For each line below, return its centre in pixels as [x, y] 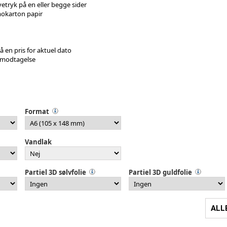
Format [37, 111]
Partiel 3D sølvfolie [55, 172]
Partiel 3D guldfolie [160, 172]
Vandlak [38, 142]
